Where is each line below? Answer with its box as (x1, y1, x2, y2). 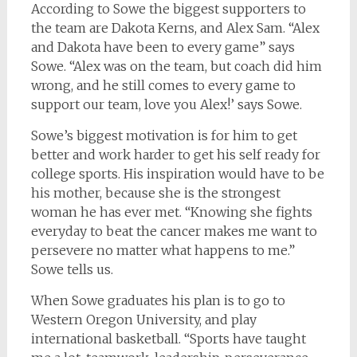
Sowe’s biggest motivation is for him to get (30, 127, 297, 143)
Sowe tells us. (30, 261, 113, 277)
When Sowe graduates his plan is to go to (30, 292, 285, 308)
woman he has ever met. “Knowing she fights (30, 204, 312, 220)
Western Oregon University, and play (30, 312, 257, 328)
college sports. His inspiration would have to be (30, 166, 324, 182)
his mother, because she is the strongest (30, 185, 280, 201)
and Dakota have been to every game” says (30, 39, 295, 55)
